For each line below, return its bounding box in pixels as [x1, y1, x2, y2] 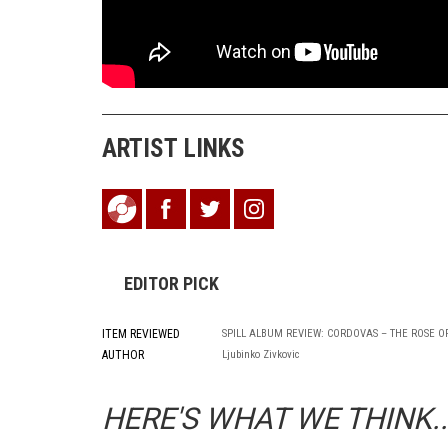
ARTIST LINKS [102, 134, 245, 163]
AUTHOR [102, 348, 144, 362]
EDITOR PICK [124, 273, 219, 294]
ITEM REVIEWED [102, 327, 180, 341]
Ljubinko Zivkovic [222, 348, 300, 361]
